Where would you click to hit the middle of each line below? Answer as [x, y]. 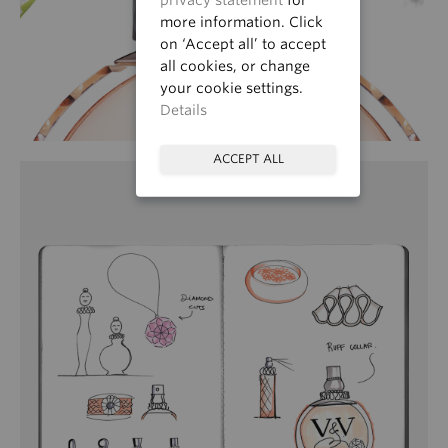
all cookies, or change [235, 65]
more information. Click [241, 21]
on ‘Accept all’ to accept [243, 43]
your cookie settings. [231, 87]
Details [183, 109]
